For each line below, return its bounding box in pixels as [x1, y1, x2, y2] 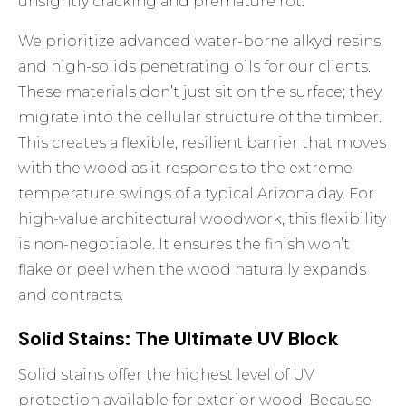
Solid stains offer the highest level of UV [18, 366, 315, 384]
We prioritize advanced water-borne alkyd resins [18, 33, 382, 51]
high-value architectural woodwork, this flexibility [18, 210, 387, 228]
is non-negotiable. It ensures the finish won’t [18, 236, 351, 254]
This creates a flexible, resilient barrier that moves [18, 134, 387, 152]
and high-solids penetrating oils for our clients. [18, 58, 372, 76]
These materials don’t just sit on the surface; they [18, 83, 382, 101]
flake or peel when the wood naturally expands [18, 261, 367, 279]
